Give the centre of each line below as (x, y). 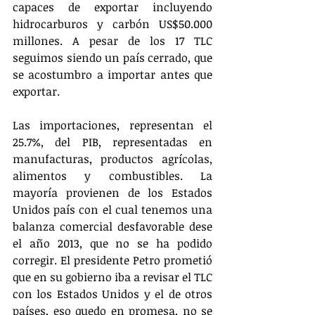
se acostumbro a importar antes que (112, 75)
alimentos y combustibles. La (112, 176)
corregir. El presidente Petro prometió (112, 261)
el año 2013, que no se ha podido (112, 244)
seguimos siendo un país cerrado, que (112, 58)
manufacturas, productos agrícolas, (112, 159)
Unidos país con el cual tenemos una (112, 210)
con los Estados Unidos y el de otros (112, 294)
